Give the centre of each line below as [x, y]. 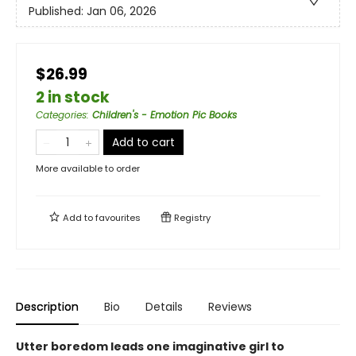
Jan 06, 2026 [122, 12]
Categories [61, 115]
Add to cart [143, 142]
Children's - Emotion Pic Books [164, 115]
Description [47, 307]
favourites [118, 218]
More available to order [88, 168]
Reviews [230, 307]
